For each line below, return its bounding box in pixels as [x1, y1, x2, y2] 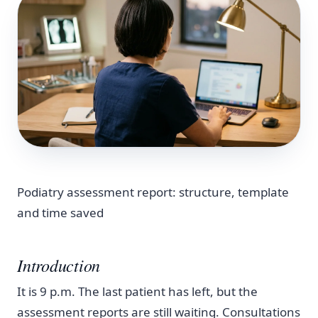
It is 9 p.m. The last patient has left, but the [17, 283, 258, 300]
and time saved [17, 204, 104, 221]
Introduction [17, 253, 101, 277]
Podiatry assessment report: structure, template [17, 183, 289, 200]
